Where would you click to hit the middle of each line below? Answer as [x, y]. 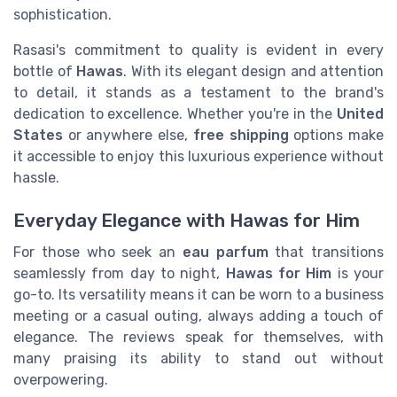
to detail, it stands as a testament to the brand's [198, 92]
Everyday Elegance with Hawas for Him [187, 221]
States [38, 135]
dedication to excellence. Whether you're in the [175, 113]
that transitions [326, 253]
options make [336, 135]
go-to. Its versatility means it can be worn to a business [198, 295]
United [360, 113]
